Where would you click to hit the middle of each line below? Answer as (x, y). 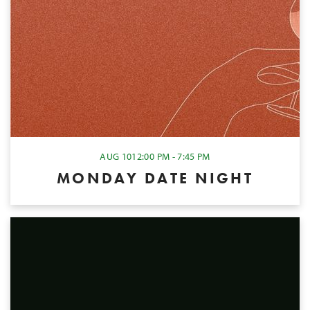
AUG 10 (116, 157)
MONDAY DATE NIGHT (155, 178)
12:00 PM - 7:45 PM (171, 157)
